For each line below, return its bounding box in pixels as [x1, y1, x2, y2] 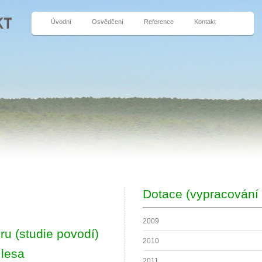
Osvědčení [91, 18, 123, 25]
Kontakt [194, 18, 216, 25]
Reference [143, 18, 174, 25]
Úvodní [50, 18, 71, 25]
